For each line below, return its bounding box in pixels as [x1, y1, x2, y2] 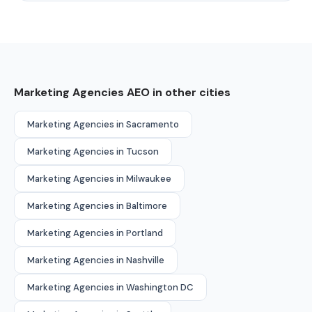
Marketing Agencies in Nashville [27, 253, 164, 266]
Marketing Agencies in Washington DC [27, 281, 194, 293]
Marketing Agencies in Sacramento [27, 118, 179, 130]
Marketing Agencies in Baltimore [27, 199, 167, 212]
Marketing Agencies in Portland [27, 226, 163, 239]
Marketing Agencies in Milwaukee [27, 172, 171, 185]
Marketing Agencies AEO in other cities [14, 84, 231, 100]
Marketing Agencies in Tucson [27, 145, 159, 157]
